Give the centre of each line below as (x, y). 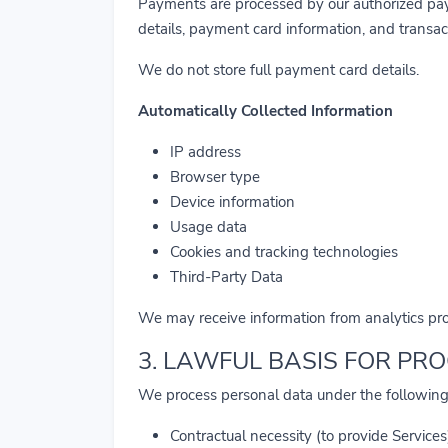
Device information (232, 202)
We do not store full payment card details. (278, 70)
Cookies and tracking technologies (284, 252)
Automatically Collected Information (265, 111)
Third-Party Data (226, 277)
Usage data (208, 227)
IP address (205, 152)
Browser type (215, 177)
